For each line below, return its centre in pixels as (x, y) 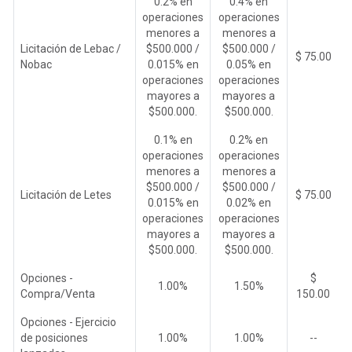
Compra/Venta (58, 293)
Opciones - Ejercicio (68, 322)
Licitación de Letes (66, 194)
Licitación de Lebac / (71, 48)
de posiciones (54, 337)
